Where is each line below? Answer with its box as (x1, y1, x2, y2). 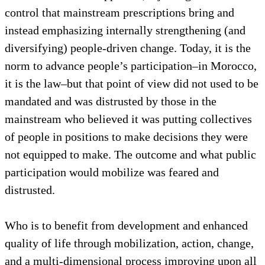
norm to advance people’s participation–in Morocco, (5, 59, 257, 72)
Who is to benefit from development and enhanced (5, 218, 248, 232)
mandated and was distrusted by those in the (5, 94, 216, 108)
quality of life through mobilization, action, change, (5, 236, 254, 250)
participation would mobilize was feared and (5, 165, 219, 179)
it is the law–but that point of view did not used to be (5, 76, 258, 90)
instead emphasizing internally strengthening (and (5, 23, 245, 37)
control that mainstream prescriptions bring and (5, 5, 234, 19)
